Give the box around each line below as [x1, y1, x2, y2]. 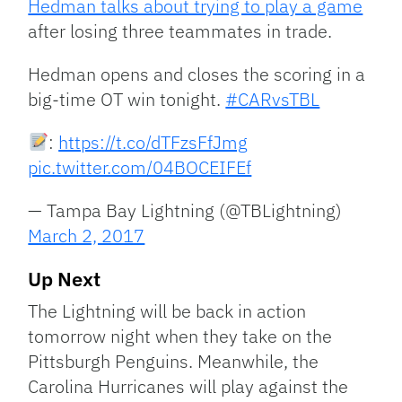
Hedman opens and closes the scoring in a [28, 62, 366, 87]
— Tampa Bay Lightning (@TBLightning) [28, 198, 343, 223]
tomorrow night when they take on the [28, 324, 333, 349]
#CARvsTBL [225, 87, 320, 112]
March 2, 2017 [28, 223, 145, 249]
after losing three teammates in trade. [28, 19, 333, 44]
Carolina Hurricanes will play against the [28, 374, 349, 399]
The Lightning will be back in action [28, 299, 307, 324]
